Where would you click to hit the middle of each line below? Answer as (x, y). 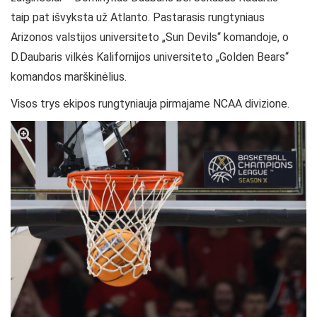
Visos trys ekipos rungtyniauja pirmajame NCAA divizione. (150, 104)
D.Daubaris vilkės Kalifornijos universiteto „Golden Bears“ (150, 57)
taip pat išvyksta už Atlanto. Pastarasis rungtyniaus (138, 17)
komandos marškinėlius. (69, 77)
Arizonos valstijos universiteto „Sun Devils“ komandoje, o (150, 37)
